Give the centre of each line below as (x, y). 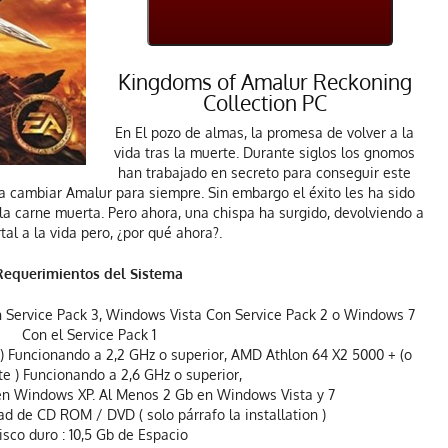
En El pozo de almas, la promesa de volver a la (264, 133)
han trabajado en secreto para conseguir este (264, 173)
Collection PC (264, 102)
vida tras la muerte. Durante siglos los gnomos (264, 153)
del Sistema (141, 274)
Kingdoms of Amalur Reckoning (264, 81)
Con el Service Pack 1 (88, 335)
